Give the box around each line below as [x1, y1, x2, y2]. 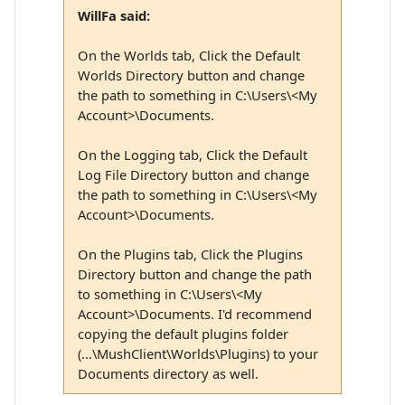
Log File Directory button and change [77, 165, 309, 184]
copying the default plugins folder [77, 325, 288, 344]
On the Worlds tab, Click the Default [77, 46, 300, 65]
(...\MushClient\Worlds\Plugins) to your [77, 344, 318, 363]
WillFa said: [77, 6, 150, 25]
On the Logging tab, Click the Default [77, 146, 307, 165]
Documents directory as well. [77, 364, 259, 383]
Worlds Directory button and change [77, 66, 305, 85]
